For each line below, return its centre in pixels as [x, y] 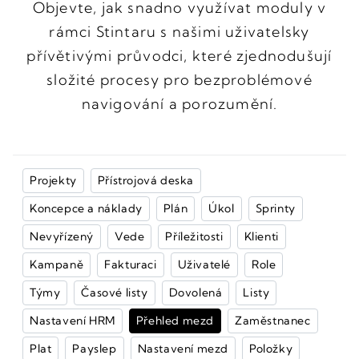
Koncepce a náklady [86, 208]
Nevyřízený [62, 236]
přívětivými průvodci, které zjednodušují [179, 56]
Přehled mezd [175, 321]
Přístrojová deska [146, 180]
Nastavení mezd [183, 349]
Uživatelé [204, 264]
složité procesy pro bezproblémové [179, 80]
